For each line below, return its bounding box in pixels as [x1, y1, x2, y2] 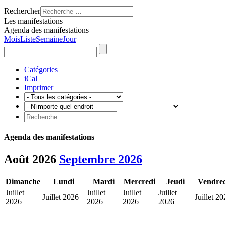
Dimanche [6, 177, 40, 186]
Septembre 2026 [59, 152, 142, 166]
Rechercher [4, 7, 40, 15]
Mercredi [124, 177, 155, 186]
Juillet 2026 [42, 193, 79, 202]
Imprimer [24, 83, 53, 92]
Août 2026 [4, 152, 59, 166]
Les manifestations [4, 17, 63, 25]
